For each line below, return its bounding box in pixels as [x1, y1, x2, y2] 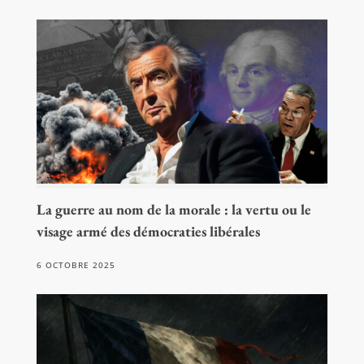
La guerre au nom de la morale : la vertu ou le [36, 199, 311, 219]
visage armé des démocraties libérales [36, 221, 260, 240]
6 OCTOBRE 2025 [36, 258, 115, 271]
